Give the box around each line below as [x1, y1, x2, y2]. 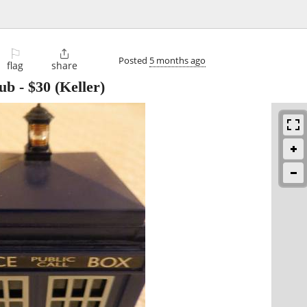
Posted [119, 53, 149, 66]
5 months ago [149, 53, 206, 66]
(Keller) [51, 78, 105, 96]
